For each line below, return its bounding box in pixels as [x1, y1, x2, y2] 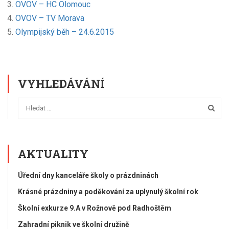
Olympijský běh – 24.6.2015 [15, 27, 114, 37]
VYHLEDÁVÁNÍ [18, 76, 104, 91]
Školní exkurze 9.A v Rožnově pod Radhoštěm [18, 203, 171, 212]
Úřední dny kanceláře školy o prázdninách [18, 171, 158, 179]
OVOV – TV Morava [15, 13, 84, 23]
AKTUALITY [18, 146, 88, 161]
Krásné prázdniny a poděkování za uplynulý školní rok [18, 187, 198, 196]
